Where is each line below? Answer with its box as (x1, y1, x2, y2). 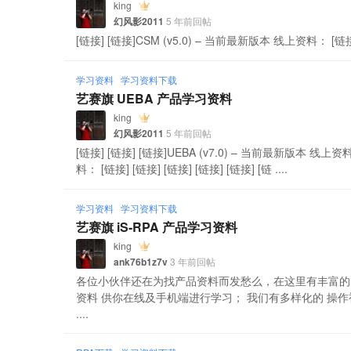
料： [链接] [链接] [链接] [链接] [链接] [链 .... (76, 161, 288, 176)
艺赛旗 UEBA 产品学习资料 (76, 89, 233, 107)
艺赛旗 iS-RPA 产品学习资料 (76, 218, 238, 236)
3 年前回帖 (168, 254, 216, 268)
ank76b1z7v (114, 254, 168, 269)
